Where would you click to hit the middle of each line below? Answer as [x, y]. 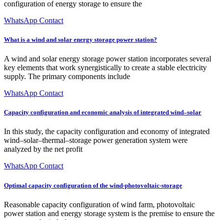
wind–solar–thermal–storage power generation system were [96, 140]
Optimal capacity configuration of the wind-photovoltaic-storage [93, 185]
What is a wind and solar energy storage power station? [81, 39]
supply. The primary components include [67, 77]
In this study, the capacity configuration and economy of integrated [107, 132]
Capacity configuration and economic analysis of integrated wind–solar [103, 112]
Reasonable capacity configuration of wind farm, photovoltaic [99, 204]
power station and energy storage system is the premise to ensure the [109, 213]
